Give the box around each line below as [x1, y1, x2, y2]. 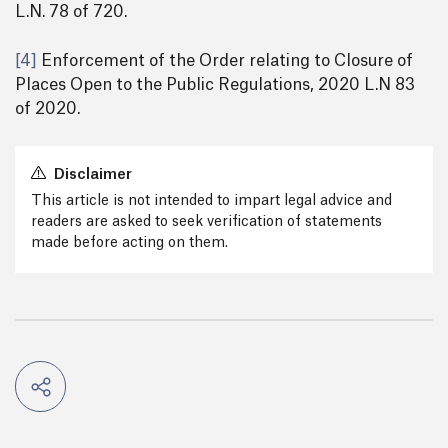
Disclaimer [51, 168, 132, 182]
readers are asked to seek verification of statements [31, 215, 382, 229]
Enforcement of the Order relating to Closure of [37, 53, 413, 69]
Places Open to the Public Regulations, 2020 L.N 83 [15, 77, 415, 93]
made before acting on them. [31, 236, 228, 250]
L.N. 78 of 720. [15, 4, 127, 20]
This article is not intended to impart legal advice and [31, 194, 392, 208]
